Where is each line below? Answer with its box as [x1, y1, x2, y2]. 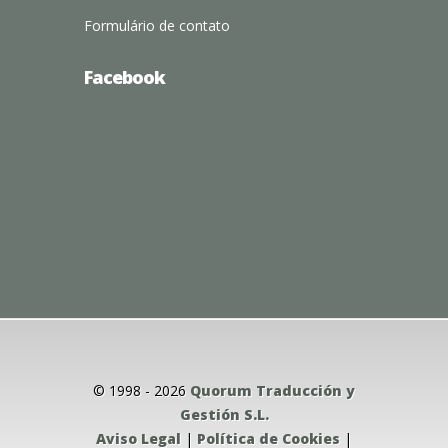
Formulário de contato [84, 16, 230, 35]
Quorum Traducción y [190, 381, 355, 400]
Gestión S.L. [179, 405, 269, 424]
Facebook [84, 65, 165, 89]
